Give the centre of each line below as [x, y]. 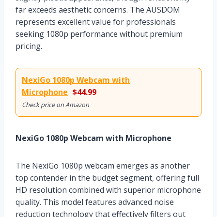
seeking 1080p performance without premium [99, 34]
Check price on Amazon [55, 104]
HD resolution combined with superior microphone [108, 190]
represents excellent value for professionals [96, 22]
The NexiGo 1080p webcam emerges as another [103, 165]
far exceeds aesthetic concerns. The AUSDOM [98, 9]
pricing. [29, 46]
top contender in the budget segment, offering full [107, 178]
